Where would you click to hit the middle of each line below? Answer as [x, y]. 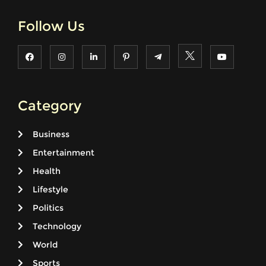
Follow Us [51, 26]
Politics [48, 208]
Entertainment [64, 153]
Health [47, 171]
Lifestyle [50, 190]
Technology [57, 227]
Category [50, 106]
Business [51, 134]
